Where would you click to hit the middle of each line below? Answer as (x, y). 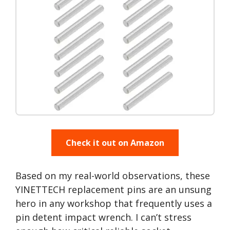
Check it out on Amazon (115, 143)
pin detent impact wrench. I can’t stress (103, 217)
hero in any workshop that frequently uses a (114, 203)
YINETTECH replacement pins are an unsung (113, 189)
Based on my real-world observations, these (113, 176)
